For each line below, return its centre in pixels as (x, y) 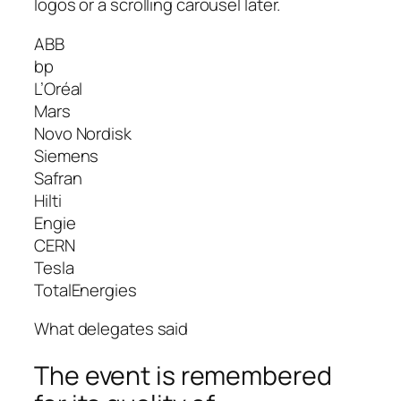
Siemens (67, 155)
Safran (58, 178)
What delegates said (111, 329)
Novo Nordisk (83, 133)
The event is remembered (183, 375)
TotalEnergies (85, 290)
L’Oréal (59, 88)
